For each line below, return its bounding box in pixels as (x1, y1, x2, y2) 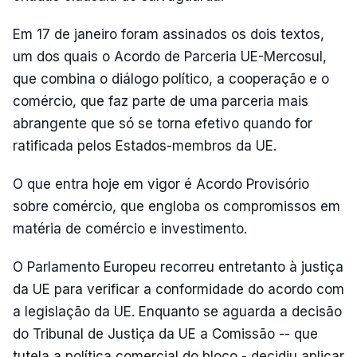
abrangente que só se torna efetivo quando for (13, 115, 312, 131)
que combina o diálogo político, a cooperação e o (13, 70, 329, 87)
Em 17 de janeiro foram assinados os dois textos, (13, 25, 324, 42)
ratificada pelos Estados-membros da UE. (13, 137, 277, 154)
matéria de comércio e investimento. (13, 220, 247, 237)
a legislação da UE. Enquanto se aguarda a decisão (13, 303, 342, 320)
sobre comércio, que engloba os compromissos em (13, 198, 340, 214)
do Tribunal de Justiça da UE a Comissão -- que (13, 325, 318, 342)
